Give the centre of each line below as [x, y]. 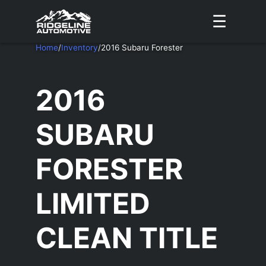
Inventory [80, 47]
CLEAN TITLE [127, 238]
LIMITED [93, 204]
